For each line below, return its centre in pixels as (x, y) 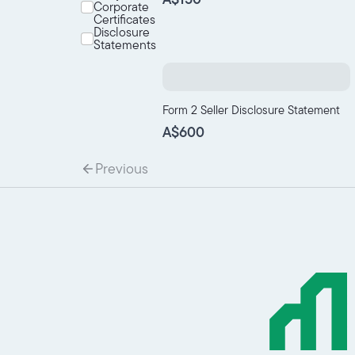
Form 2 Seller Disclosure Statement (251, 110)
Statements (125, 45)
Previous (122, 169)
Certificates (124, 20)
